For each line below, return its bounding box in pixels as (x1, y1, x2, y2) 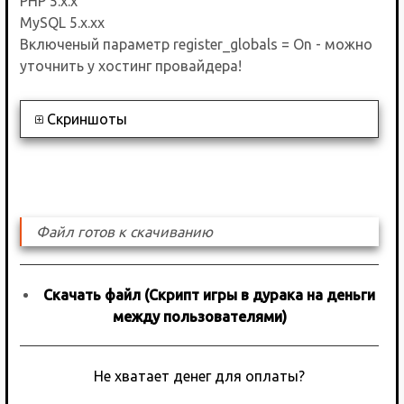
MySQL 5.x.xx (20, 14, 106, 31)
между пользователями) (112, 308, 287, 325)
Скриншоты (47, 110, 128, 127)
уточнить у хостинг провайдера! (20, 58, 243, 74)
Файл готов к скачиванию (36, 223, 214, 240)
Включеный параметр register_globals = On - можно (20, 36, 373, 52)
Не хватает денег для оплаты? (94, 367, 306, 384)
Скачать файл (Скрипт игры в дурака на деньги (43, 286, 376, 303)
